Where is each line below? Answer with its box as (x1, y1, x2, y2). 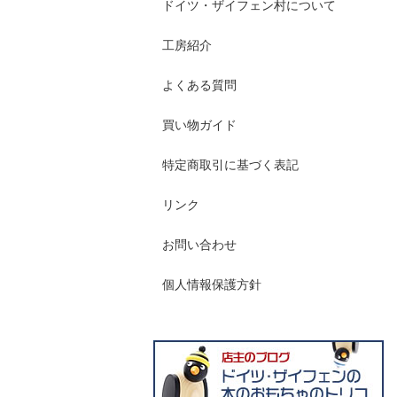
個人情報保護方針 (162, 277, 261, 292)
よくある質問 (162, 78, 237, 92)
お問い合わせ (162, 237, 237, 252)
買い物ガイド (162, 118, 237, 132)
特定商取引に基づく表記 (162, 158, 299, 172)
